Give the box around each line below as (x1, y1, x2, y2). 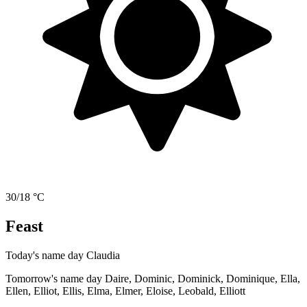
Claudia (86, 249, 120, 261)
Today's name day (5, 249, 86, 261)
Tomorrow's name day (5, 272, 105, 284)
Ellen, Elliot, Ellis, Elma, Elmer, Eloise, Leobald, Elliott (5, 284, 245, 297)
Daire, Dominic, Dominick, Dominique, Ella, (105, 272, 300, 284)
